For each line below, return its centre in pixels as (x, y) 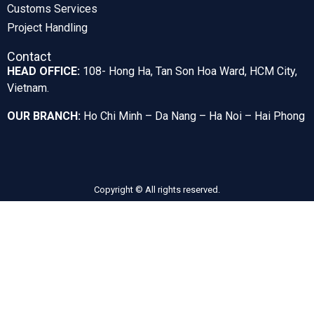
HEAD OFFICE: (45, 71)
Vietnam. (28, 88)
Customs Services (52, 9)
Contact (29, 57)
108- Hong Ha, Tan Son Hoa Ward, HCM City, (190, 71)
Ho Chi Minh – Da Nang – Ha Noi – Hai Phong (194, 116)
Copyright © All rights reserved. (157, 190)
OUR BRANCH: (44, 116)
